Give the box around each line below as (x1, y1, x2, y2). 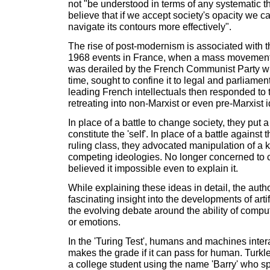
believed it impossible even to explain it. (68, 163, 238, 174)
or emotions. (68, 216, 121, 227)
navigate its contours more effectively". (68, 21, 231, 32)
